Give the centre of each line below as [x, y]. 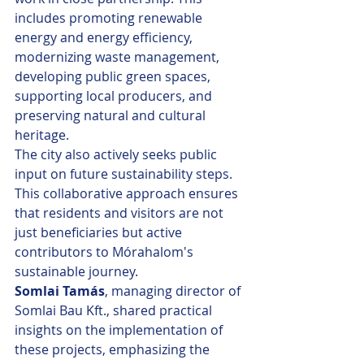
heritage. [42, 135]
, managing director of [174, 291]
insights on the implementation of [120, 330]
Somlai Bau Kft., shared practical [115, 310]
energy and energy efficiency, [105, 37]
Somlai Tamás [60, 291]
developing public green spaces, [114, 76]
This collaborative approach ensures [128, 193]
